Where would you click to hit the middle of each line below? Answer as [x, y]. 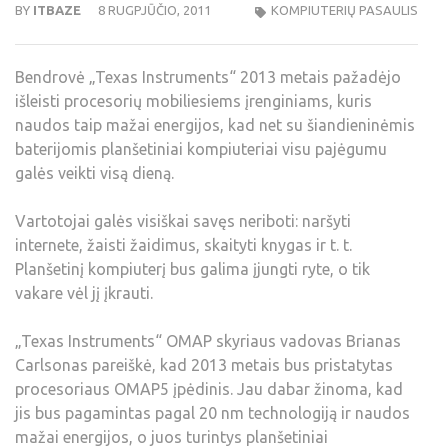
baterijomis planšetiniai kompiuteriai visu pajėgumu [201, 149]
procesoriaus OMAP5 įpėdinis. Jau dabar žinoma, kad [209, 389]
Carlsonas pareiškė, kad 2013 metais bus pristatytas [204, 365]
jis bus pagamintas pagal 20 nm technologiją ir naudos [212, 413]
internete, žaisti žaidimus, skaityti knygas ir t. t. [183, 245]
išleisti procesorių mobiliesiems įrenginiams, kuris [193, 101]
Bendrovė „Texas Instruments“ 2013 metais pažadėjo [208, 77]
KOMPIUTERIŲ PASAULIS [344, 10]
